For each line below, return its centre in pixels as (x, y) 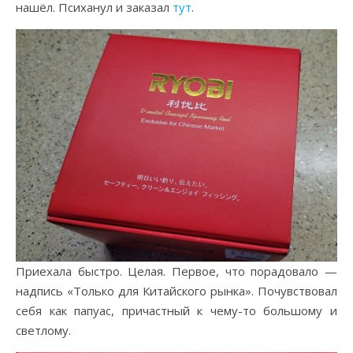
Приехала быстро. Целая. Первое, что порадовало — (176, 271)
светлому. (43, 330)
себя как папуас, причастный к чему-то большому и (176, 310)
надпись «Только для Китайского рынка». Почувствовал (176, 290)
